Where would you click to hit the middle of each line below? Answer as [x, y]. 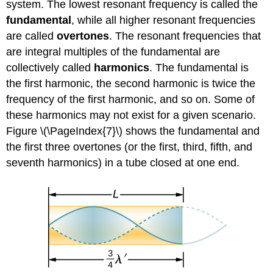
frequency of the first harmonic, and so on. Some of [131, 99]
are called [32, 36]
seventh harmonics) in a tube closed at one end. [123, 162]
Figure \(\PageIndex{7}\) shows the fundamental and [133, 131]
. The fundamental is [199, 67]
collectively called [50, 67]
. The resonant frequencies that [185, 36]
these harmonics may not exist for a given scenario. [131, 115]
